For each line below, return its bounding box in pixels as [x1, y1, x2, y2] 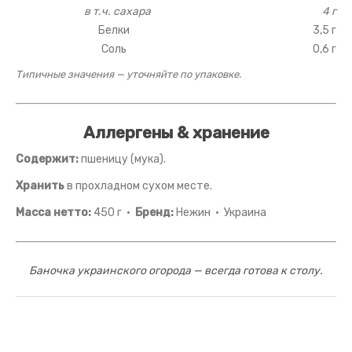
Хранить [16, 179, 64, 193]
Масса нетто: [16, 206, 91, 220]
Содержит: [16, 152, 79, 167]
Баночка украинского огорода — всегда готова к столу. [29, 264, 323, 278]
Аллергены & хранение [82, 123, 269, 143]
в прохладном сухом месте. [64, 179, 212, 193]
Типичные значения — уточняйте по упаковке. [16, 68, 241, 81]
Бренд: [135, 206, 174, 220]
